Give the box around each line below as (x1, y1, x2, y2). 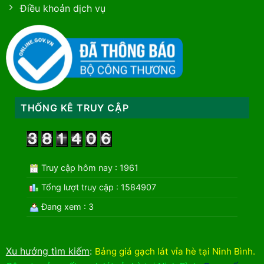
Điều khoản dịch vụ (19, 2, 105, 14)
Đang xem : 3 (38, 201, 94, 212)
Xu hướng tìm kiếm (5, 245, 90, 257)
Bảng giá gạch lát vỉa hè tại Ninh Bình (94, 245, 253, 257)
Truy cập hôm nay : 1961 (38, 162, 138, 173)
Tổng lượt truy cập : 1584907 (38, 181, 156, 192)
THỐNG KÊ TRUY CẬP (20, 102, 129, 114)
